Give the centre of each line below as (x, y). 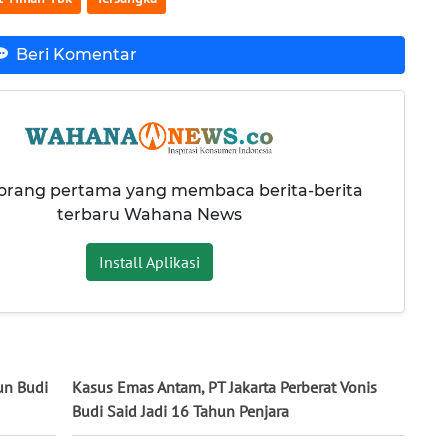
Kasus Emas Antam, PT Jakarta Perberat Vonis (224, 386)
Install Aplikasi (149, 262)
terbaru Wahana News (149, 215)
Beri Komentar (76, 54)
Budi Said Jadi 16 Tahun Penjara (180, 410)
